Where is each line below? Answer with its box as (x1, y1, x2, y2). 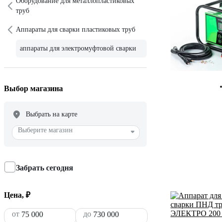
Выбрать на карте (26, 110, 77, 118)
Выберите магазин (18, 126, 73, 134)
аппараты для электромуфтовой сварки (20, 44, 136, 52)
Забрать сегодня (16, 163, 73, 172)
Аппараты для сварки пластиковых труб (16, 25, 135, 33)
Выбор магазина (4, 84, 63, 93)
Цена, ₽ (4, 190, 30, 199)
